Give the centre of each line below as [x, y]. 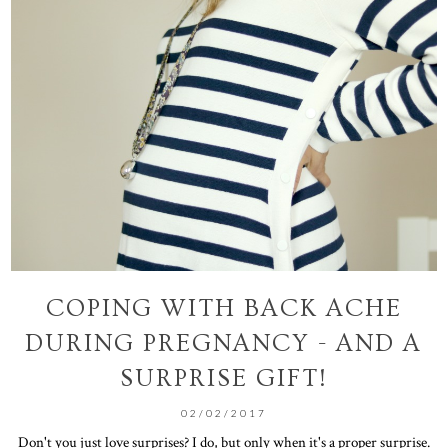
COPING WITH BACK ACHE [223, 308]
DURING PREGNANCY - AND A [224, 343]
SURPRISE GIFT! [223, 378]
